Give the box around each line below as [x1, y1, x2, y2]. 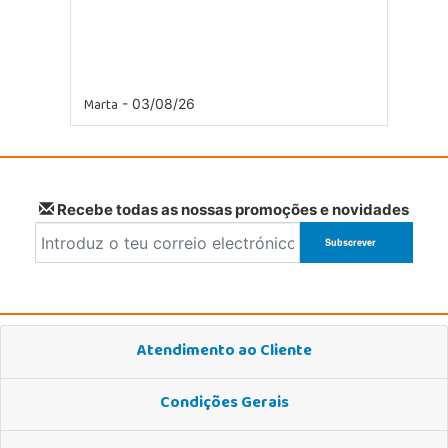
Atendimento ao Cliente [136, 335, 312, 368]
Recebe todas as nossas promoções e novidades [54, 200, 409, 220]
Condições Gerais [159, 388, 289, 421]
